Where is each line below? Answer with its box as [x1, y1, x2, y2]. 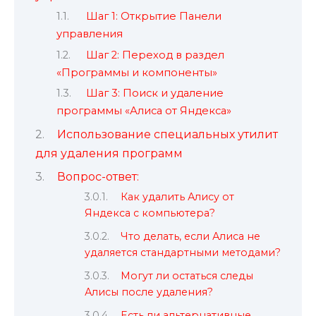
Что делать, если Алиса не [121, 229, 261, 243]
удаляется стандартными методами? [85, 245, 281, 259]
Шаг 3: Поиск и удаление [85, 87, 224, 100]
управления [56, 28, 123, 41]
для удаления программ [35, 146, 183, 160]
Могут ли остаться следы [121, 269, 254, 282]
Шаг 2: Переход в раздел [85, 48, 224, 61]
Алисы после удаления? [85, 285, 213, 298]
